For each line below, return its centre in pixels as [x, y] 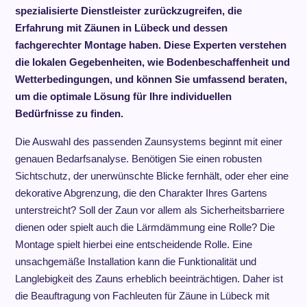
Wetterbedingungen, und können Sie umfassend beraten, [151, 79]
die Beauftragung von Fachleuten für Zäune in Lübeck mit [142, 296]
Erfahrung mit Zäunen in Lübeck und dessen [121, 28]
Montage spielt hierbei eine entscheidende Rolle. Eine [133, 244]
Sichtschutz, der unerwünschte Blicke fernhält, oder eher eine [151, 176]
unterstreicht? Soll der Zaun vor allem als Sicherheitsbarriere [149, 210]
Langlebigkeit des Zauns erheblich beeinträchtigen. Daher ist [149, 279]
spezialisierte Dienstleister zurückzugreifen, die [128, 11]
